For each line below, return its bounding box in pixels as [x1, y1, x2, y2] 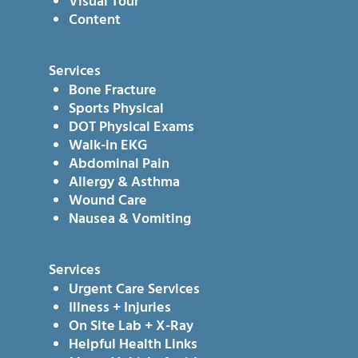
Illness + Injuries [68, 296, 171, 320]
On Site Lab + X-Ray [68, 315, 193, 339]
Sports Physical [68, 97, 164, 121]
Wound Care [68, 189, 147, 213]
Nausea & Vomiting [68, 208, 191, 232]
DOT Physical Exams [68, 116, 194, 140]
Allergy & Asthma [68, 171, 180, 195]
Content [68, 9, 121, 33]
